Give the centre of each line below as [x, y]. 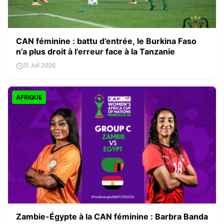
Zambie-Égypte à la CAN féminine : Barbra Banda [112, 216]
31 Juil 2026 [39, 65]
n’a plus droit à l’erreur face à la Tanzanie [95, 51]
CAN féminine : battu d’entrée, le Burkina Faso [106, 41]
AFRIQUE [29, 97]
